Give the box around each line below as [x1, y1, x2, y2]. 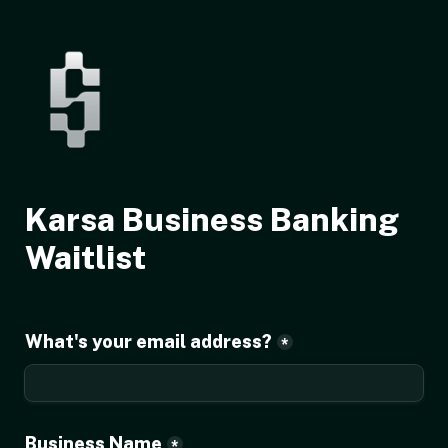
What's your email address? [25, 331, 272, 352]
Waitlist [25, 239, 146, 276]
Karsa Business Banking [25, 201, 399, 238]
